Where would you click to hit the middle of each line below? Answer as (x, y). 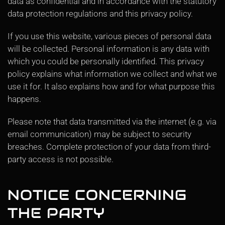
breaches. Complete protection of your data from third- (109, 147)
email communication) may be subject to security (99, 134)
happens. (24, 99)
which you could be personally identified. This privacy (106, 61)
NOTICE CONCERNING (97, 195)
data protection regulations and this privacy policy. (100, 14)
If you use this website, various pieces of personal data (109, 36)
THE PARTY (56, 213)
